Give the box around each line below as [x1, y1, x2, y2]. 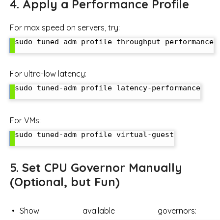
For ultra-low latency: [10, 69, 86, 79]
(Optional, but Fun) [10, 174, 120, 189]
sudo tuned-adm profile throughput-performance [15, 37, 214, 46]
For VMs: [10, 115, 41, 125]
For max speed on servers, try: [10, 22, 120, 32]
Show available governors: [20, 205, 196, 216]
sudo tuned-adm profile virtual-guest [15, 130, 174, 139]
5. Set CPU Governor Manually [10, 160, 182, 175]
